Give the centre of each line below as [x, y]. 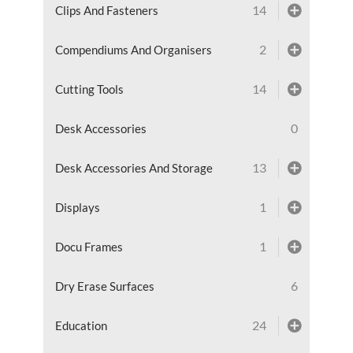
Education [81, 325]
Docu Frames [89, 246]
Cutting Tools [89, 89]
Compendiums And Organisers [133, 49]
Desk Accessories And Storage [134, 167]
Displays [77, 207]
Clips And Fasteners [106, 10]
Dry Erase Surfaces [104, 286]
